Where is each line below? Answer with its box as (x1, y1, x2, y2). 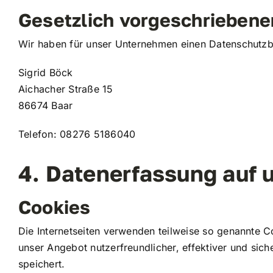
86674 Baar (18, 99, 73, 112)
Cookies (18, 196, 91, 218)
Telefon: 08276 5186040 (18, 127, 136, 140)
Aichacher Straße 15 (18, 82, 113, 95)
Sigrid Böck (18, 66, 73, 79)
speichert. (18, 257, 65, 270)
